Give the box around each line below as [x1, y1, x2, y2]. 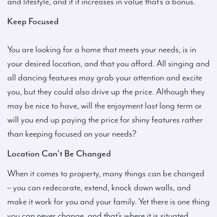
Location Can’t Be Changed [7, 149, 111, 159]
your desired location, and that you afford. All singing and [7, 59, 210, 69]
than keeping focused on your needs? [7, 129, 137, 139]
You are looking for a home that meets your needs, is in [7, 45, 196, 55]
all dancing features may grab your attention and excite [7, 73, 202, 83]
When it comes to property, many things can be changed [7, 169, 204, 179]
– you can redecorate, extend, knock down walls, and [7, 183, 191, 193]
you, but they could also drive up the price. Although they [7, 87, 205, 97]
